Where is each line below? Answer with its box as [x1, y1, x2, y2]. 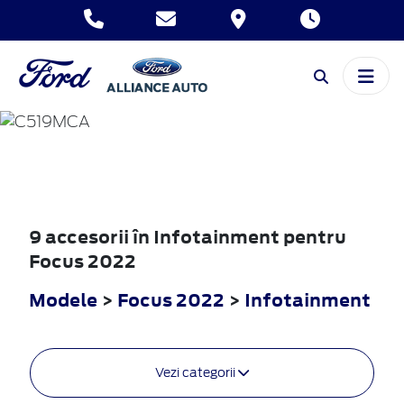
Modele [29, 287, 97, 312]
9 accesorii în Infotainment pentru [29, 224, 346, 249]
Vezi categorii [155, 364, 238, 380]
